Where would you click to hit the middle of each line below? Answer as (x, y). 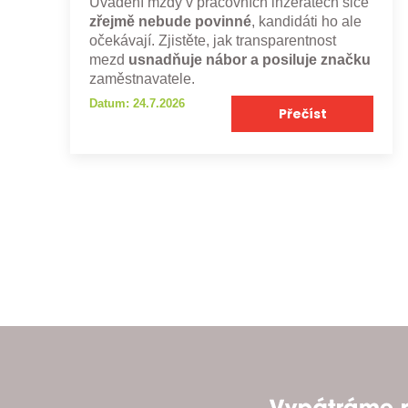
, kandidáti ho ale (306, 21)
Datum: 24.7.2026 (137, 103)
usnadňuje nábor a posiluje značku (249, 59)
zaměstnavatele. (142, 78)
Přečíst (302, 113)
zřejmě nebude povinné (170, 21)
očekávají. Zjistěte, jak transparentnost (212, 40)
